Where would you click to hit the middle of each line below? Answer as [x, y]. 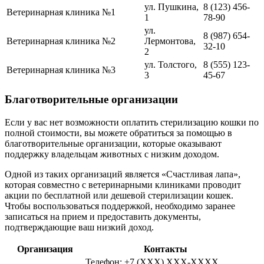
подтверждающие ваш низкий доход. [79, 227]
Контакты [165, 249]
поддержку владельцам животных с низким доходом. [112, 154]
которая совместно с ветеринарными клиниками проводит [123, 184]
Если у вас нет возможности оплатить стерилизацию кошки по [132, 122]
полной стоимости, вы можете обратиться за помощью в [118, 133]
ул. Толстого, [171, 64]
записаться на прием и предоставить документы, [103, 216]
